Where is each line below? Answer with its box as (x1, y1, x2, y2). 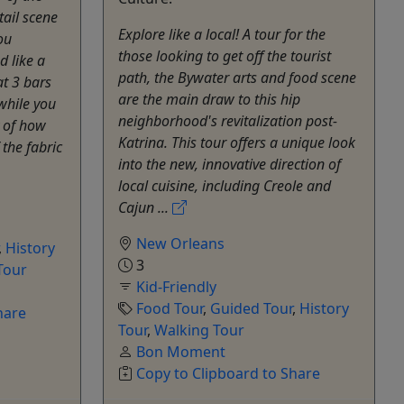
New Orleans (136, 233, 225, 253)
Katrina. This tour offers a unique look (118, 132, 355, 152)
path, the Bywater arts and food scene (118, 67, 356, 87)
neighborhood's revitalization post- (118, 110, 337, 131)
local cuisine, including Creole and (118, 175, 331, 196)
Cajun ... (118, 197, 172, 217)
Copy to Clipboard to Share (136, 363, 320, 383)
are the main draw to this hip (118, 88, 300, 109)
